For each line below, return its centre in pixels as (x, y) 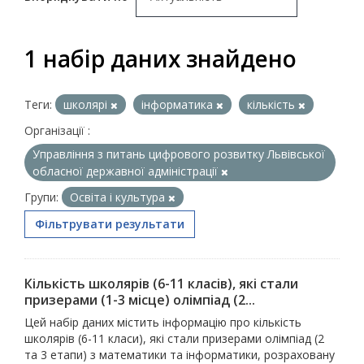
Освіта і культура (119, 197)
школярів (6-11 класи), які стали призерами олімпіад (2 (174, 339)
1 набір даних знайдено (160, 59)
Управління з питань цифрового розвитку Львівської (179, 154)
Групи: (41, 197)
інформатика (179, 105)
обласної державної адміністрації (127, 171)
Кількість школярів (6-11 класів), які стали (161, 284)
